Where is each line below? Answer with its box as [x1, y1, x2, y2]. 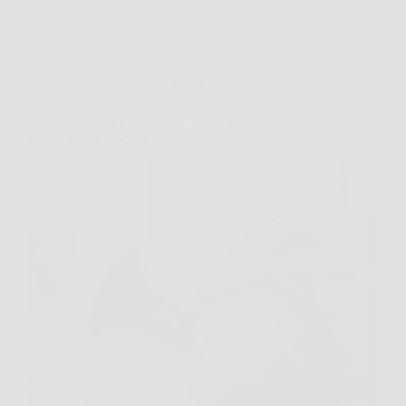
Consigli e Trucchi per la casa [63, 75, 232, 92]
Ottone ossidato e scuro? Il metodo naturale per [27, 113, 295, 130]
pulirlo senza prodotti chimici [27, 130, 193, 146]
